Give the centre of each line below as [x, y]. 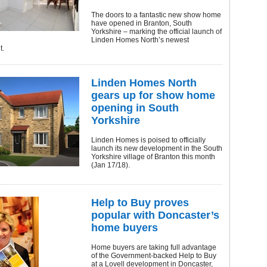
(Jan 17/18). [111, 165]
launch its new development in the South [157, 148]
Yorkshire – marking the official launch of [156, 32]
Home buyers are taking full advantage [154, 247]
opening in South [135, 108]
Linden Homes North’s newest [140, 40]
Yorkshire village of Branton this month [153, 157]
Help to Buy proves [140, 203]
